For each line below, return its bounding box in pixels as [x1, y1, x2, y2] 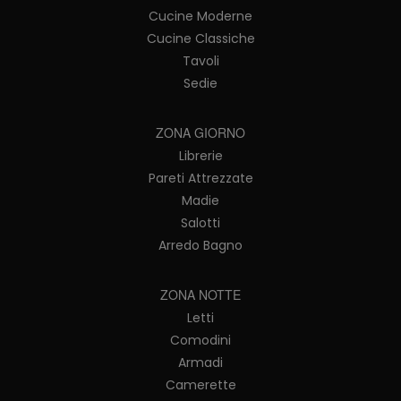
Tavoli [182, 51, 219, 70]
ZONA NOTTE [160, 285, 241, 303]
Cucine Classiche [146, 29, 255, 47]
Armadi [178, 353, 223, 371]
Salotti [181, 213, 220, 232]
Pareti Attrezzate [148, 168, 253, 187]
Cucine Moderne [149, 6, 252, 25]
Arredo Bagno [158, 235, 243, 254]
